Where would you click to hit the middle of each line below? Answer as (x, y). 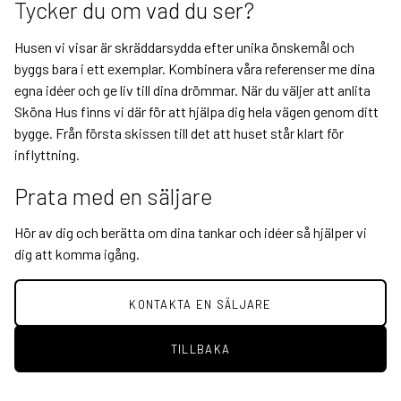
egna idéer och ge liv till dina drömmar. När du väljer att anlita (192, 90)
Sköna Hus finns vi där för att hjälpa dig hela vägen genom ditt (196, 111)
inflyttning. (47, 154)
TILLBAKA (200, 350)
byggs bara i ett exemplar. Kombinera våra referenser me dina (195, 68)
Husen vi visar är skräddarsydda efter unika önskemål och (184, 47)
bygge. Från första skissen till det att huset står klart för (179, 132)
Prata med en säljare (113, 195)
